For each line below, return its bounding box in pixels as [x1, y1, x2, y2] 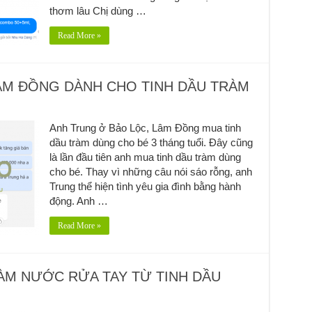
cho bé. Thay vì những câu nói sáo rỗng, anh [49, 165, 252, 178]
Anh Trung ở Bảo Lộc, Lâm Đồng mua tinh [49, 121, 241, 134]
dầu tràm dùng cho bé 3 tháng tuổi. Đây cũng [49, 136, 253, 148]
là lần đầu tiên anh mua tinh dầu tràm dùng [49, 150, 241, 163]
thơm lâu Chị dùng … [49, 4, 146, 17]
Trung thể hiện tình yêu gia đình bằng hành [49, 180, 241, 192]
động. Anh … [49, 194, 108, 207]
